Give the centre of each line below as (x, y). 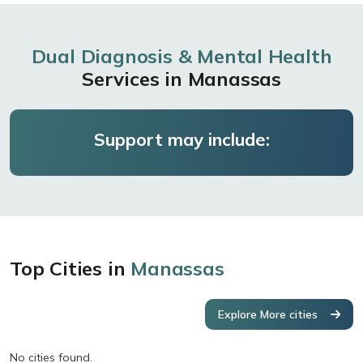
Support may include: (181, 139)
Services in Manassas (181, 78)
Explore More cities (268, 314)
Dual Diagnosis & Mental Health (181, 56)
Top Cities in (70, 268)
